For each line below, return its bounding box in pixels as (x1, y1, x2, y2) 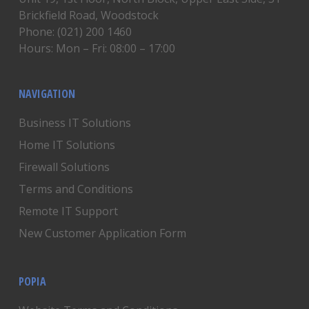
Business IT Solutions (18, 115, 131, 130)
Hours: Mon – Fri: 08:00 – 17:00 (18, 41, 175, 56)
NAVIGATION (18, 86, 75, 101)
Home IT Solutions (18, 137, 115, 152)
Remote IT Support (18, 203, 118, 219)
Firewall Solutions (18, 159, 110, 175)
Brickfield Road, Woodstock (18, 8, 159, 23)
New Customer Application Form (18, 226, 186, 241)
